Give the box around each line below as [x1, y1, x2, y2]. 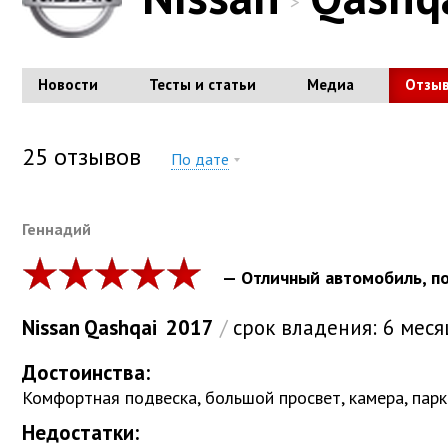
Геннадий [22, 219, 91, 240]
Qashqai [84, 314, 157, 342]
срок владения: [227, 314, 383, 342]
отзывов [48, 141, 141, 173]
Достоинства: [22, 359, 150, 387]
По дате [171, 149, 229, 170]
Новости [38, 75, 98, 95]
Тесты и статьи [149, 75, 256, 95]
